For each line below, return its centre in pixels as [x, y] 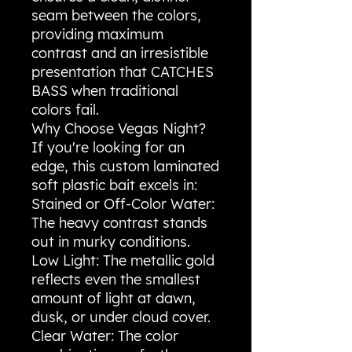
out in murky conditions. [111, 242]
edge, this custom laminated [125, 167]
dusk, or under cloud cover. [121, 317]
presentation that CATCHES [123, 72]
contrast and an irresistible [120, 53]
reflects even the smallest [116, 280]
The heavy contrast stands [119, 223]
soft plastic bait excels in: [114, 185]
